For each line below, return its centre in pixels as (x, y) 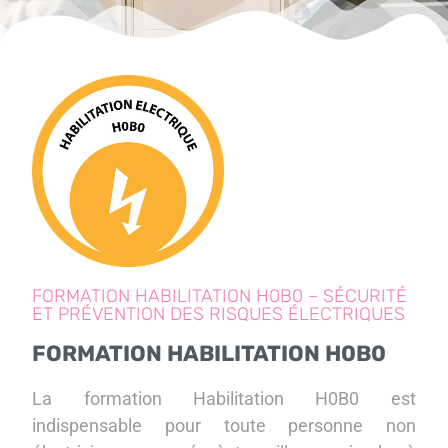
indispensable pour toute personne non (224, 426)
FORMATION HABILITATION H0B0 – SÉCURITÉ (220, 296)
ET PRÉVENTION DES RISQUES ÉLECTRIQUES (219, 314)
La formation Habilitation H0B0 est (224, 399)
